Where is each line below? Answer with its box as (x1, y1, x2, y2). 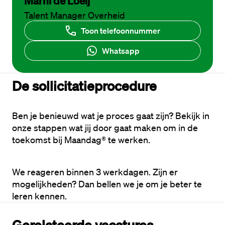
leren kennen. (12, 190, 67, 201)
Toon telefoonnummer (81, 26, 160, 36)
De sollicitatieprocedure (12, 77, 157, 94)
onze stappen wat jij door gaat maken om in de (12, 122, 198, 133)
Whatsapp (101, 46, 140, 56)
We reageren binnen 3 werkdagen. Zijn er (12, 166, 178, 177)
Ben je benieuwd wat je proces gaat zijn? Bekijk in (12, 110, 209, 121)
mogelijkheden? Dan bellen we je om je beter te (12, 178, 202, 189)
